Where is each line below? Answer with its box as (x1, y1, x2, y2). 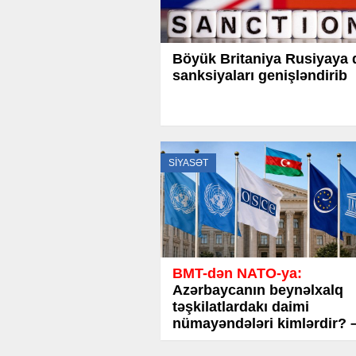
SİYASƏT (168, 157, 208, 169)
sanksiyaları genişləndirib (172, 68, 347, 84)
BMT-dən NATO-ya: (172, 265, 302, 282)
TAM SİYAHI (172, 332, 253, 349)
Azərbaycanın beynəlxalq (172, 282, 343, 299)
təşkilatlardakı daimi (172, 299, 309, 315)
